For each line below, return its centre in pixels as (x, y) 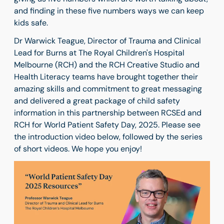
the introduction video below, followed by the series (108, 137)
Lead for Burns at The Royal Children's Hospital (99, 53)
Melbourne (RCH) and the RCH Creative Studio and (107, 65)
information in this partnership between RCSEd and (108, 113)
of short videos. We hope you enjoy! (78, 149)
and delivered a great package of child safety (97, 101)
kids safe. (31, 23)
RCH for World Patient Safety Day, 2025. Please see (107, 125)
